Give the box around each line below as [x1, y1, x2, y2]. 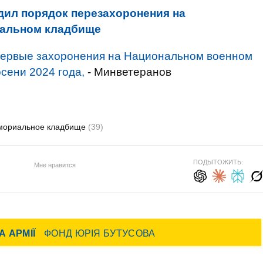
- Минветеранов [85, 66, 171, 78]
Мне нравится [33, 161, 76, 168]
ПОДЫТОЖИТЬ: [193, 159, 243, 166]
